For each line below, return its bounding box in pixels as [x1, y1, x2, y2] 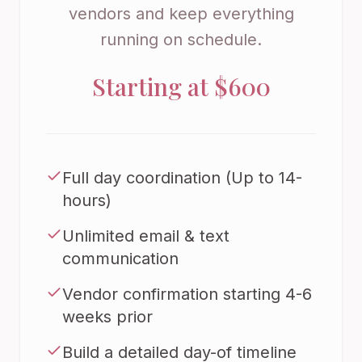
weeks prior [62, 307, 153, 326]
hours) [62, 191, 112, 210]
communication [62, 249, 179, 268]
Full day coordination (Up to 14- [62, 168, 302, 187]
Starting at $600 [91, 70, 271, 103]
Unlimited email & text [62, 226, 229, 246]
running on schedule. [100, 30, 262, 49]
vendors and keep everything [68, 4, 294, 23]
